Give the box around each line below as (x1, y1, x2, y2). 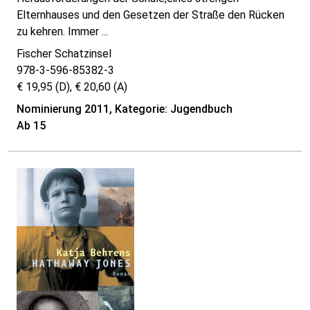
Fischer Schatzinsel (17, 47, 111, 61)
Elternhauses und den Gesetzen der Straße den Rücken (17, 8, 284, 22)
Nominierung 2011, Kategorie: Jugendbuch (17, 102, 232, 116)
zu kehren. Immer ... (17, 25, 108, 39)
